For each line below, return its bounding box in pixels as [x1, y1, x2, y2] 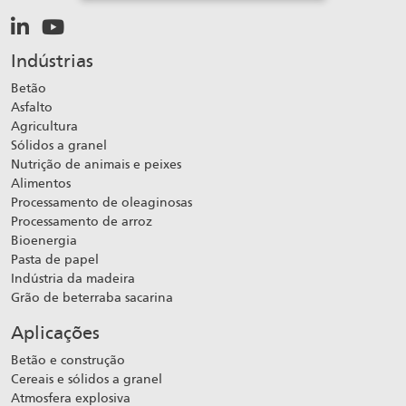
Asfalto [11, 100, 53, 115]
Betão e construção [11, 353, 125, 368]
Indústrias [11, 50, 93, 72]
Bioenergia [11, 233, 77, 248]
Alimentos [11, 176, 71, 191]
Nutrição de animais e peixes [11, 157, 181, 172]
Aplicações [11, 322, 100, 344]
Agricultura [11, 119, 78, 134]
